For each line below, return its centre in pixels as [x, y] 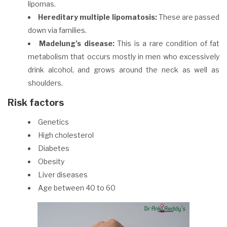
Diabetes [54, 148]
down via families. [57, 30]
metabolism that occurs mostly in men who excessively [124, 56]
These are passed [189, 17]
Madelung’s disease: [77, 43]
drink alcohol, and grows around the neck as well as [124, 69]
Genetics [53, 122]
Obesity [51, 161]
